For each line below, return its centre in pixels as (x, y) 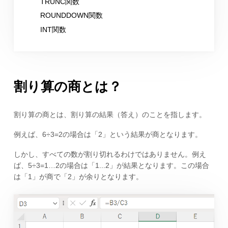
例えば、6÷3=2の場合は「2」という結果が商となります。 (108, 135)
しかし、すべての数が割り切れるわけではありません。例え (110, 154)
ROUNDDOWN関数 (71, 16)
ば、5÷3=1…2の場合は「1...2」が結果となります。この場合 (111, 165)
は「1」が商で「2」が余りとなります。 (78, 176)
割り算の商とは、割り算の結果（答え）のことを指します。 (110, 115)
